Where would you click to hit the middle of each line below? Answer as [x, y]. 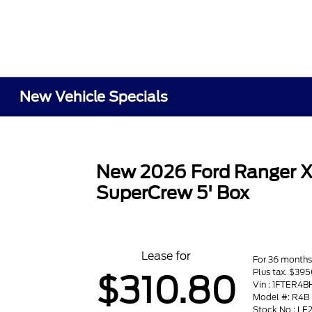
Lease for [166, 256]
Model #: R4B [281, 297]
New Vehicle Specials [94, 97]
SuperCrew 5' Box [173, 193]
